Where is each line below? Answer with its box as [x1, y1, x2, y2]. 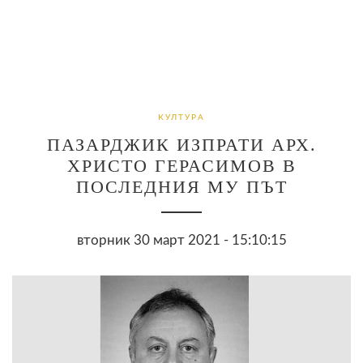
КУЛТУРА [158, 113, 205, 122]
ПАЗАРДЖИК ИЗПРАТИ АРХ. [46, 134, 317, 155]
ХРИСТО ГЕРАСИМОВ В [66, 155, 297, 176]
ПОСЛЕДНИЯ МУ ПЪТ [75, 176, 288, 197]
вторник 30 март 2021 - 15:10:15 [76, 233, 287, 247]
